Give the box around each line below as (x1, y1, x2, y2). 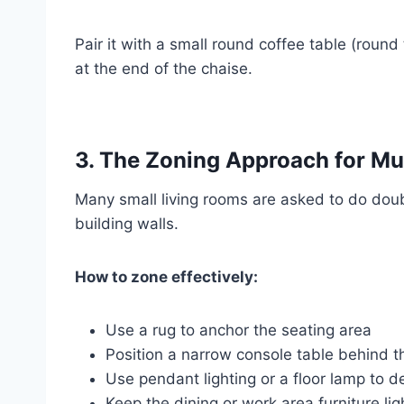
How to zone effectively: (75, 267, 258, 286)
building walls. (75, 214, 179, 233)
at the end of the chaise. (75, 59, 252, 78)
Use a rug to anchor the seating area (106, 320, 372, 339)
